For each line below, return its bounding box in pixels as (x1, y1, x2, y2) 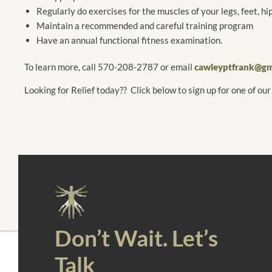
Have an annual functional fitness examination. (36, 35, 222, 46)
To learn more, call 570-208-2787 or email (24, 61, 194, 73)
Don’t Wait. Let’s (55, 223, 218, 251)
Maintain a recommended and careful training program (36, 20, 253, 32)
